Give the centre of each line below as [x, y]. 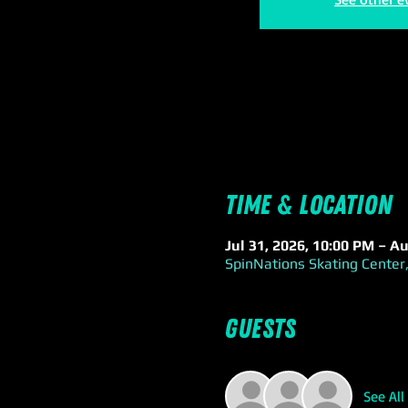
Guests [260, 329]
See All [384, 396]
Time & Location [309, 205]
